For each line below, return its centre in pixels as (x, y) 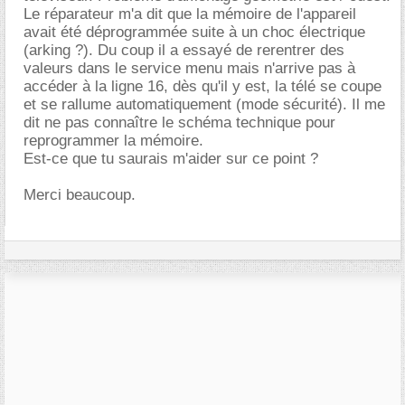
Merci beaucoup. (80, 194)
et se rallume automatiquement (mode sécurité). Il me (204, 104)
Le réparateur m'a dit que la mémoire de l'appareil (190, 14)
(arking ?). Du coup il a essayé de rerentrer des (184, 50)
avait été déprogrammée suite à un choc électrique (194, 32)
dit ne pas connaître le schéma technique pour (179, 122)
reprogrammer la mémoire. (113, 140)
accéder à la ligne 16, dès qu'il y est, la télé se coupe (202, 86)
